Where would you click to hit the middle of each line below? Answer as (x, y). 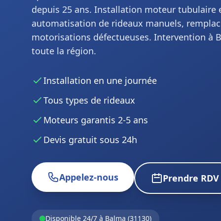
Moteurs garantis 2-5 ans (96, 120)
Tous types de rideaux (89, 100)
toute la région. (64, 51)
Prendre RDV (191, 178)
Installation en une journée (100, 80)
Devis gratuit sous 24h (90, 140)
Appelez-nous (89, 177)
